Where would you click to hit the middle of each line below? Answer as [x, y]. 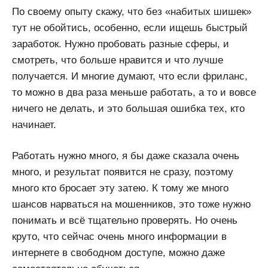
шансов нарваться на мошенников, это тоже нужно [131, 205]
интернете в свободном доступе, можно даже [118, 253]
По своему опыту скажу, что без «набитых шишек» [132, 11]
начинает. [34, 124]
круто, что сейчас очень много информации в [119, 237]
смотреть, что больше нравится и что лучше [118, 60]
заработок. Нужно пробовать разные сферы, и [121, 44]
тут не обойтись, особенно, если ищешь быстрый [130, 28]
